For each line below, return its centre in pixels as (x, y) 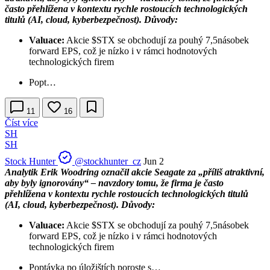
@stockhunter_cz (108, 161)
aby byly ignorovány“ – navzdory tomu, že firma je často (114, 183)
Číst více (21, 122)
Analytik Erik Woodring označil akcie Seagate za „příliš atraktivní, (135, 172)
